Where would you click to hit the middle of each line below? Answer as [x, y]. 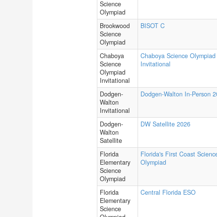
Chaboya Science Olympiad [178, 56]
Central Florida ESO [168, 192]
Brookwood [115, 26]
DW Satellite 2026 [165, 124]
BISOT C [153, 26]
